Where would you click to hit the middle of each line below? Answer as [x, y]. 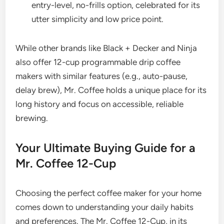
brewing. [32, 118]
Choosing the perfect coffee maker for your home [109, 193]
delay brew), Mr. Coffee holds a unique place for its [111, 90]
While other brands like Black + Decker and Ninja [106, 48]
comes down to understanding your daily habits [105, 207]
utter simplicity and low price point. [98, 19]
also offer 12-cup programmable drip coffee [98, 62]
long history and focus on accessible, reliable [100, 104]
